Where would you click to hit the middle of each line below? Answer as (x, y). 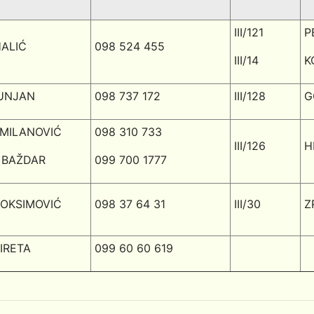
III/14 (247, 60)
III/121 (249, 32)
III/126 (250, 146)
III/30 (248, 204)
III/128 (250, 96)
